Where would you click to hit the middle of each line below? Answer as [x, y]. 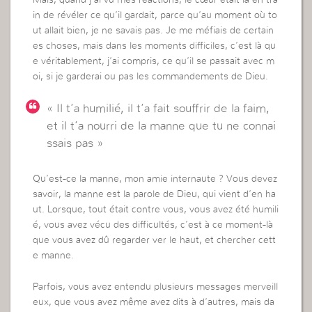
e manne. [54, 256]
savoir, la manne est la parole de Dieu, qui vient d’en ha [155, 195]
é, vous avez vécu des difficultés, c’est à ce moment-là [153, 225]
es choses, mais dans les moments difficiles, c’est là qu [155, 46]
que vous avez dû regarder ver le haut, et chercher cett [155, 241]
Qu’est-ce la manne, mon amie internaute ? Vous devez [155, 179]
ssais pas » [75, 143]
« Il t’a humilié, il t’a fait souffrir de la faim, [158, 108]
